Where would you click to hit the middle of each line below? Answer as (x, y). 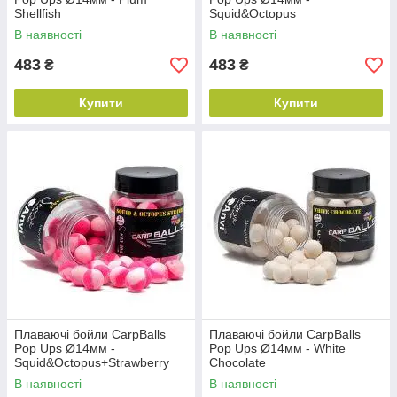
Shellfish (38, 13)
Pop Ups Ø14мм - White (277, 348)
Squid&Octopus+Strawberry (92, 362)
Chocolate (237, 362)
